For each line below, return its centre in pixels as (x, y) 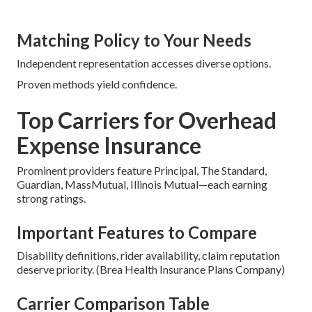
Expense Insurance (109, 145)
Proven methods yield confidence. (97, 84)
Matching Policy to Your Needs (134, 40)
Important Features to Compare (137, 232)
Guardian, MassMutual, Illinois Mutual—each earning (142, 184)
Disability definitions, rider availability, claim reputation (148, 255)
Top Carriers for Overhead (147, 120)
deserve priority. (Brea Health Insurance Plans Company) (151, 269)
